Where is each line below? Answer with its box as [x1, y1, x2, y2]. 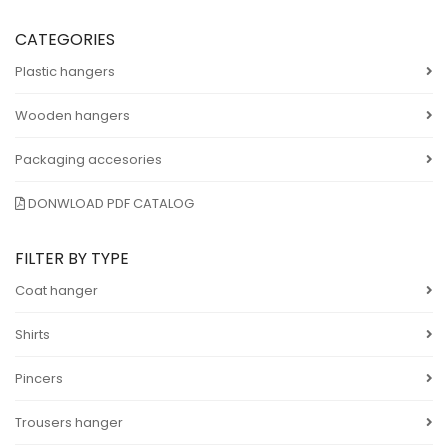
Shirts [15, 325, 50, 344]
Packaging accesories [15, 150, 162, 169]
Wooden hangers [15, 106, 130, 125]
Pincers [15, 369, 63, 388]
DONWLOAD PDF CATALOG [25, 194, 194, 213]
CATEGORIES [15, 28, 115, 51]
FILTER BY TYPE [15, 247, 129, 270]
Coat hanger [15, 281, 98, 300]
